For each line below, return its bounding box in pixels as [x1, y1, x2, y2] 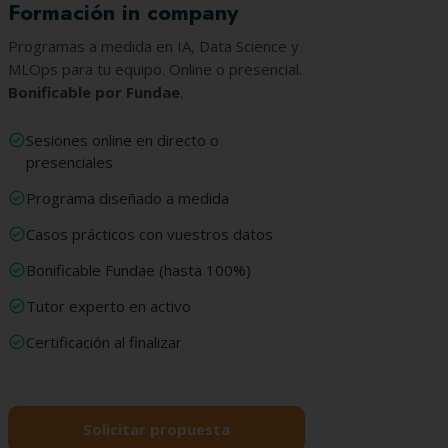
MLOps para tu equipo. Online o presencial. [8, 59, 303, 79]
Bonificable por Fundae [8, 82, 181, 102]
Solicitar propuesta [83, 419, 231, 439]
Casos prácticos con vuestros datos [26, 224, 274, 244]
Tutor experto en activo [26, 296, 192, 316]
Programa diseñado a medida [26, 188, 230, 208]
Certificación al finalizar [26, 332, 183, 352]
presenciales [26, 152, 114, 172]
